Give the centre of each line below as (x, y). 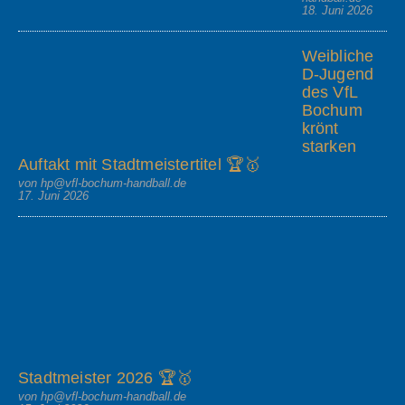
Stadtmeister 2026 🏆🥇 (105, 378)
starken (329, 146)
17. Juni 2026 (53, 195)
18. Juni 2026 (337, 10)
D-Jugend (338, 74)
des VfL (329, 92)
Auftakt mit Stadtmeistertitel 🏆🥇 (140, 164)
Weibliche (338, 56)
